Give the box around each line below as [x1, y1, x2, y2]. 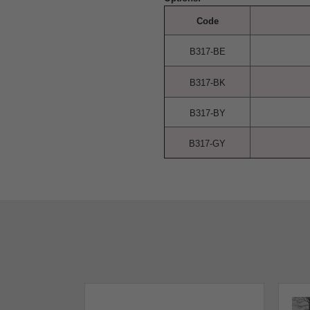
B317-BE [189, 46, 226, 57]
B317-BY [189, 108, 226, 118]
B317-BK [189, 77, 226, 88]
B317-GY [189, 138, 226, 149]
